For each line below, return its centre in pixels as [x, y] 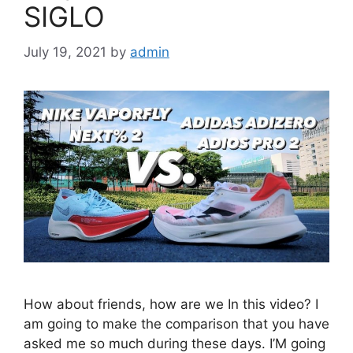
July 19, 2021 [65, 52]
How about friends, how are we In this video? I [171, 304]
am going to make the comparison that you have [176, 323]
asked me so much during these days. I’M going [175, 343]
